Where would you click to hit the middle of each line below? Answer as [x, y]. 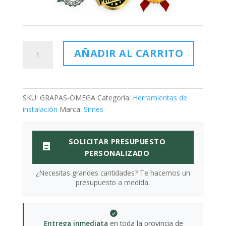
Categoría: [115, 97]
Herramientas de [160, 97]
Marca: [71, 109]
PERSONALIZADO [117, 153]
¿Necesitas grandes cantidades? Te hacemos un [113, 173]
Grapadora [39, 69]
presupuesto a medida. [113, 182]
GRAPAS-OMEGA [67, 97]
